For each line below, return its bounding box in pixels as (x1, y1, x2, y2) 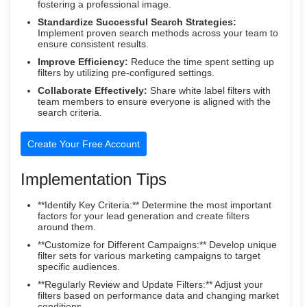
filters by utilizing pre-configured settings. (38, 66, 214, 78)
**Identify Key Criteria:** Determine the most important (38, 199, 271, 210)
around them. (38, 221, 96, 232)
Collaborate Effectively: (38, 84, 147, 96)
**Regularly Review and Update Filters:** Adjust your (38, 278, 263, 290)
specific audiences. (38, 260, 120, 272)
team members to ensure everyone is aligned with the (38, 95, 271, 107)
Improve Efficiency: (38, 56, 128, 67)
